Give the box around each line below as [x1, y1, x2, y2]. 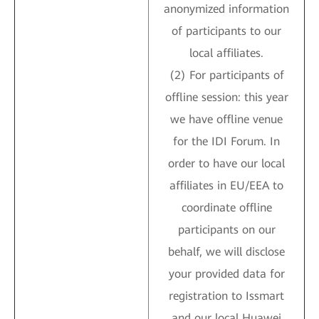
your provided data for [168, 267, 285, 281]
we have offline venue [170, 113, 283, 126]
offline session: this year [164, 90, 288, 104]
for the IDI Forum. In [173, 135, 280, 148]
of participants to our [172, 24, 281, 38]
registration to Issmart [169, 289, 284, 303]
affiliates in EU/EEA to [169, 179, 283, 192]
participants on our [177, 223, 276, 236]
